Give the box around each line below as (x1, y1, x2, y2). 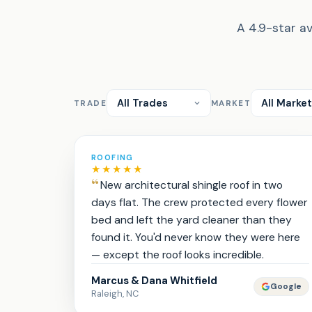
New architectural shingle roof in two (100, 178, 283, 192)
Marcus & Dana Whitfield (91, 274, 217, 288)
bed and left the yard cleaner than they (91, 212, 292, 227)
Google (270, 281, 302, 292)
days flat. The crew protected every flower (91, 195, 307, 210)
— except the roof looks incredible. (91, 247, 264, 262)
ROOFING (91, 153, 134, 162)
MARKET (210, 97, 251, 109)
